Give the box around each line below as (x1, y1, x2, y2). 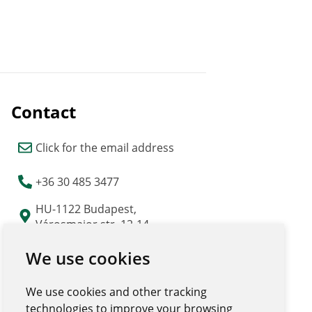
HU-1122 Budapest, (36, 201, 137, 217)
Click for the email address (36, 139, 175, 155)
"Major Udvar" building (36, 231, 155, 247)
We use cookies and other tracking (26, 284, 208, 300)
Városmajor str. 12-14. (36, 216, 153, 232)
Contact (11, 100, 77, 123)
